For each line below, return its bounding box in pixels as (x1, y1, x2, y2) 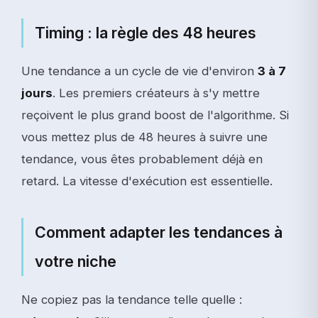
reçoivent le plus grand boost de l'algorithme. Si (21, 107, 289, 122)
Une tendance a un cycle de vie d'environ (21, 63, 258, 78)
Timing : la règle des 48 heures (35, 23, 256, 42)
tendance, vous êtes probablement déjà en (21, 151, 263, 166)
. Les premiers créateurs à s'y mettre (53, 85, 260, 100)
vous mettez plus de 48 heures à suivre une (21, 129, 268, 144)
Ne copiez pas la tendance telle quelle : (21, 292, 242, 307)
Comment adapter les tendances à (35, 222, 283, 241)
